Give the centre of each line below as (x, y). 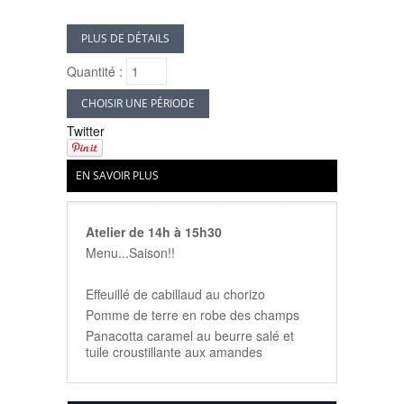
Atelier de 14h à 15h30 (154, 232)
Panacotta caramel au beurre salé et (190, 335)
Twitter (86, 131)
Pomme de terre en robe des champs (193, 315)
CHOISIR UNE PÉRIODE (138, 103)
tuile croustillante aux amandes (174, 352)
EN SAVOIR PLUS (117, 175)
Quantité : (95, 71)
